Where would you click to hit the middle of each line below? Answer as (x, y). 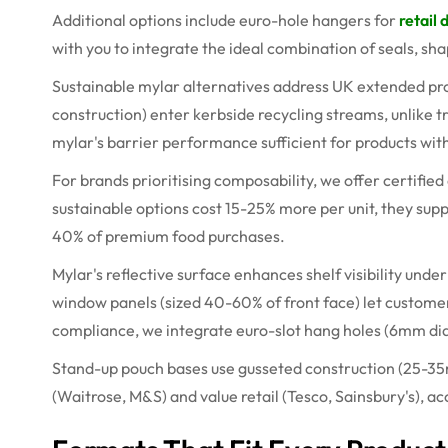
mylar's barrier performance (155, 141)
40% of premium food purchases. (168, 235)
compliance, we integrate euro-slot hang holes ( (220, 329)
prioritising (171, 179)
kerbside (224, 113)
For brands (92, 179)
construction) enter (122, 113)
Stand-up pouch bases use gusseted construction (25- (239, 367)
